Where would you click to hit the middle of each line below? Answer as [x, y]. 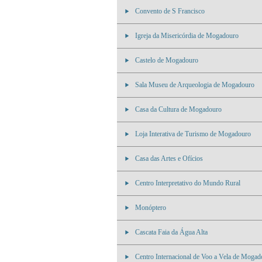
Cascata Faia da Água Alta [171, 232]
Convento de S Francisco [170, 11]
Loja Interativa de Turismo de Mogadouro [193, 134]
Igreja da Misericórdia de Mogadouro [187, 36]
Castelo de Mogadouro [167, 60]
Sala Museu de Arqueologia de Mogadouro [195, 85]
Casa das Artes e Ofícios [169, 158]
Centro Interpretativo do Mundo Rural [188, 183]
